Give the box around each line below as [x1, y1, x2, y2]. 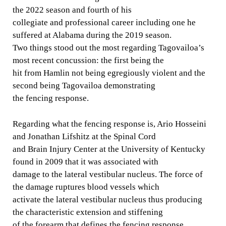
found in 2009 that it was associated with [12, 156, 158, 166]
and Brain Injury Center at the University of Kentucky [12, 144, 205, 154]
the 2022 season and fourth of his [12, 5, 132, 15]
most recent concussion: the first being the [12, 55, 164, 65]
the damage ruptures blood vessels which [12, 182, 159, 192]
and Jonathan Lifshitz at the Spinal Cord [12, 131, 156, 141]
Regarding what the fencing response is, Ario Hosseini [12, 119, 206, 129]
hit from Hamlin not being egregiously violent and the [12, 68, 205, 78]
